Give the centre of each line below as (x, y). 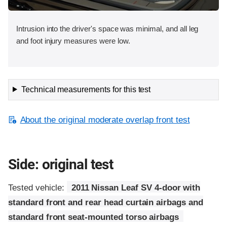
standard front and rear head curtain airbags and (106, 202)
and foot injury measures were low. (73, 41)
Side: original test (61, 164)
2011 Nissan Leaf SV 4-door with (136, 187)
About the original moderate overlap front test (105, 120)
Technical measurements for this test (86, 89)
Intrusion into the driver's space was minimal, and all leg (107, 28)
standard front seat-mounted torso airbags (94, 217)
